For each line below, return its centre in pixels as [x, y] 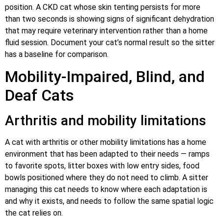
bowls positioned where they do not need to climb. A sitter [107, 178]
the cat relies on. [34, 213]
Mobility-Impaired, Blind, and [105, 77]
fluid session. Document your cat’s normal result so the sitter [110, 42]
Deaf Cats [39, 96]
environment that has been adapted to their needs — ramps [107, 154]
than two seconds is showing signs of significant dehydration [110, 19]
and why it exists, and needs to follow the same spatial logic [109, 201]
